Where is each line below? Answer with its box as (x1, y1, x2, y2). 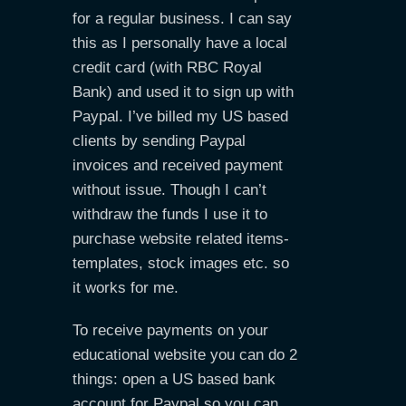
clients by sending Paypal (72, 132, 246, 150)
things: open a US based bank (72, 371, 275, 388)
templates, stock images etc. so (72, 255, 289, 272)
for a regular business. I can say (72, 10, 292, 27)
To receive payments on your (72, 322, 268, 339)
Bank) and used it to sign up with (72, 83, 294, 101)
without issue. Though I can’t (72, 181, 266, 198)
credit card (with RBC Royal (72, 59, 262, 76)
